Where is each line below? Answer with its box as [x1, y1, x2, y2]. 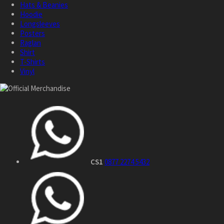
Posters [20, 28, 45, 38]
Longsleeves [20, 19, 60, 28]
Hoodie [20, 9, 42, 19]
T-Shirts [20, 57, 45, 66]
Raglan [20, 38, 41, 47]
